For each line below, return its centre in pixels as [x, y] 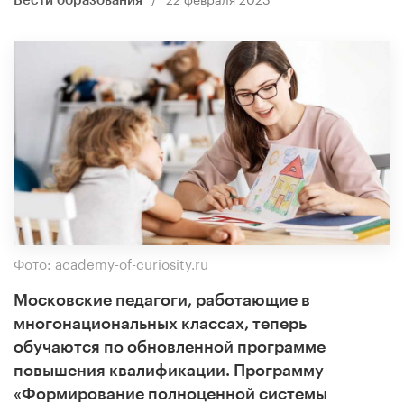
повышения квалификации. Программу [169, 370]
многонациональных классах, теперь [160, 323]
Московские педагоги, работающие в [162, 300]
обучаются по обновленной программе [170, 347]
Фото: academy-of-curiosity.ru [111, 262]
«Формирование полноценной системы [170, 394]
